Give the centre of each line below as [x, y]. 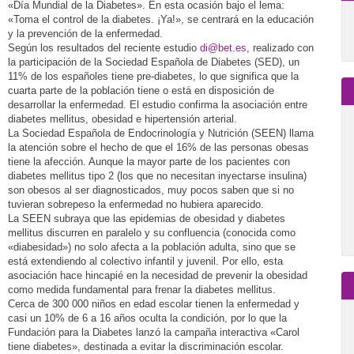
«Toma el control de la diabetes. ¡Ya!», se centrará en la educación [161, 19]
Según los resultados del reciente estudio [104, 48]
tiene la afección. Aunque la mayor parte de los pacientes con [149, 162]
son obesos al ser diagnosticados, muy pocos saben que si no [151, 190]
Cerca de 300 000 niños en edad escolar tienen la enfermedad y [154, 304]
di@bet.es [223, 48]
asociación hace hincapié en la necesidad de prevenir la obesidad [158, 275]
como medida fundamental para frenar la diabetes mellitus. [142, 290]
